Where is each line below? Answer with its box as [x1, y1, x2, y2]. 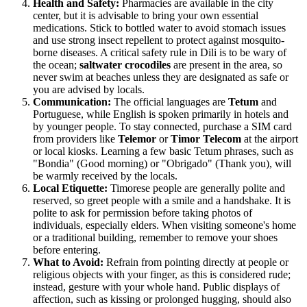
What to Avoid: [33, 256, 103, 268]
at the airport [241, 132, 298, 145]
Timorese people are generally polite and [108, 182, 285, 194]
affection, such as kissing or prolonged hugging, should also [33, 293, 291, 305]
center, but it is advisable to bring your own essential [33, 9, 258, 21]
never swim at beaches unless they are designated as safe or [33, 71, 288, 83]
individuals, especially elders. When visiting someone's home [33, 219, 296, 231]
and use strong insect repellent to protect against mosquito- [33, 34, 284, 46]
